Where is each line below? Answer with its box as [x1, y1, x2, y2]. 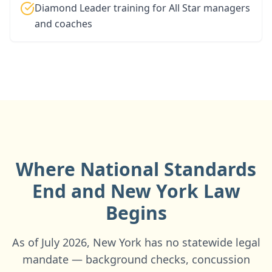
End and [32, 178, 110, 203]
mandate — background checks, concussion [22, 252, 250, 267]
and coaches [35, 17, 92, 30]
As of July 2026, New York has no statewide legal [12, 235, 260, 250]
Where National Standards [16, 157, 256, 182]
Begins [105, 200, 167, 225]
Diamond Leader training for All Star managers [35, 1, 250, 15]
